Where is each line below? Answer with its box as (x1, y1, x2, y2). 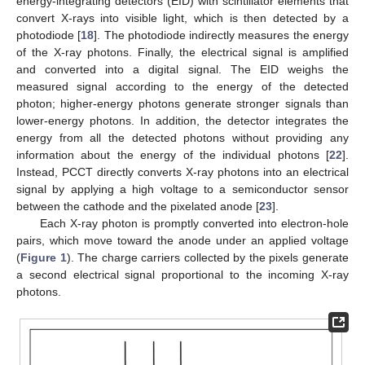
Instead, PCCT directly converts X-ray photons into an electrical (16, 165, 349, 178)
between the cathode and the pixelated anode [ (16, 199, 259, 213)
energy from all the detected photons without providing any (16, 130, 349, 144)
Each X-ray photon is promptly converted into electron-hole (39, 216, 349, 230)
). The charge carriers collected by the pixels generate (66, 250, 350, 264)
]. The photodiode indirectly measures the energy (94, 28, 350, 42)
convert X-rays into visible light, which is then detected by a (16, 11, 349, 24)
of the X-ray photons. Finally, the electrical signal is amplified (16, 45, 349, 59)
